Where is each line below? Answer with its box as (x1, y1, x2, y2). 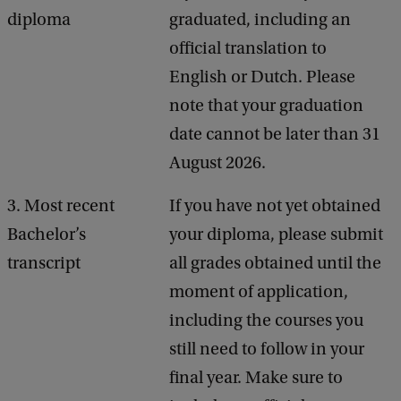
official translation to (169, 38, 327, 58)
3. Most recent (7, 196, 115, 216)
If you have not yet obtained (169, 196, 380, 216)
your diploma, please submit (169, 225, 383, 244)
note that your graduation (169, 96, 363, 115)
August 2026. (169, 153, 266, 173)
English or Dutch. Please (169, 67, 355, 87)
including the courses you (169, 311, 363, 330)
